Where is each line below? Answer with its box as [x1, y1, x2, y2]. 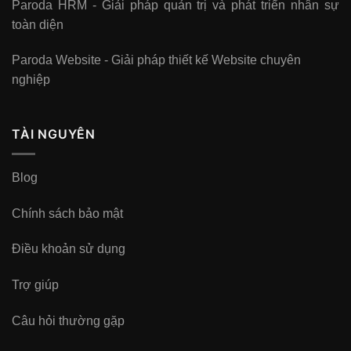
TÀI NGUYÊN [12, 126, 96, 143]
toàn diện [12, 17, 63, 31]
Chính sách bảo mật [12, 206, 123, 220]
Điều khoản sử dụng [12, 242, 125, 256]
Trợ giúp [12, 278, 59, 292]
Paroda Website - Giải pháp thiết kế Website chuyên [12, 53, 301, 67]
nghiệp [12, 73, 50, 87]
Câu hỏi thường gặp [12, 313, 125, 327]
